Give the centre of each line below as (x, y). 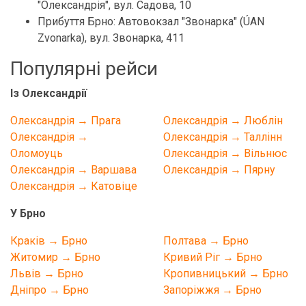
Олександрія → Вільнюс (225, 153)
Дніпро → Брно (50, 290)
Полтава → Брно (206, 241)
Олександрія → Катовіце (74, 186)
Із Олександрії (48, 93)
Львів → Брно (47, 274)
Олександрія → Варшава (73, 170)
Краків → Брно (49, 241)
